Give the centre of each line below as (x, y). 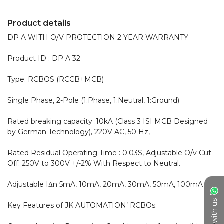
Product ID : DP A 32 (44, 58)
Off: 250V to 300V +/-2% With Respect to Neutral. (94, 163)
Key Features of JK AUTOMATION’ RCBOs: (82, 205)
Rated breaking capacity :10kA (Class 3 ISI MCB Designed (108, 121)
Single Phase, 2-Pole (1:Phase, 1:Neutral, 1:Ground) (93, 100)
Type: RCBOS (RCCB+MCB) (56, 79)
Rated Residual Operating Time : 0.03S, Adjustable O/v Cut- (111, 153)
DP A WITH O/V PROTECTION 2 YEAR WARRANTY (99, 37)
